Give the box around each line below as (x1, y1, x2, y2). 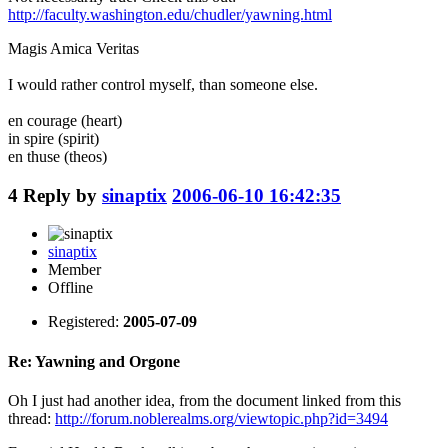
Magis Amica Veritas (8, 39, 139, 57)
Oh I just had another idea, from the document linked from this (8, 391, 401, 409)
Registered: (48, 313, 123, 331)
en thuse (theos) (8, 147, 107, 165)
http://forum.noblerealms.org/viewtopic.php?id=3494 (55, 409, 388, 427)
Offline (48, 279, 93, 297)
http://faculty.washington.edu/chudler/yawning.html (8, 5, 332, 23)
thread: (8, 409, 55, 427)
